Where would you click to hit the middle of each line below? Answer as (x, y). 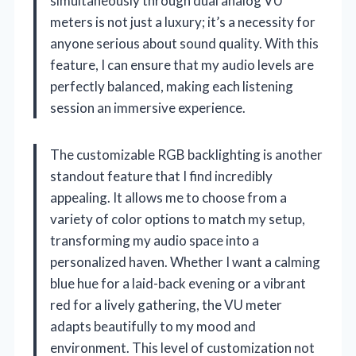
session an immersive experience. (148, 107)
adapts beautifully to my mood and (153, 326)
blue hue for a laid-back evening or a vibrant (178, 283)
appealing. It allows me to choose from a (168, 197)
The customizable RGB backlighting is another (186, 154)
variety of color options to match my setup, (178, 219)
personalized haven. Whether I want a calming (185, 261)
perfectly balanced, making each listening (172, 86)
